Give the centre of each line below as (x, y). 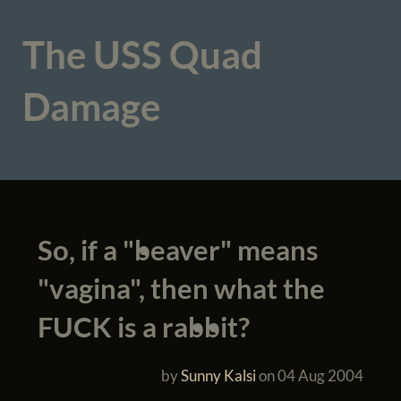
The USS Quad (142, 55)
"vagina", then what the (181, 288)
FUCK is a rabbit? (143, 326)
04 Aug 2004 (321, 375)
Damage (91, 107)
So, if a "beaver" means (178, 249)
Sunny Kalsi (219, 375)
